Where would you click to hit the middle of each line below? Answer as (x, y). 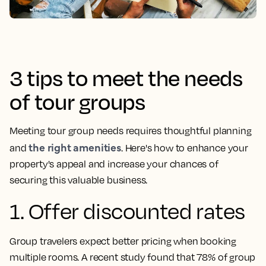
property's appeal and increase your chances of (114, 164)
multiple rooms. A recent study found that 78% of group (133, 257)
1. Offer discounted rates (127, 211)
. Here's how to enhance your (184, 148)
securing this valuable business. (79, 180)
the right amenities (75, 147)
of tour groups (77, 102)
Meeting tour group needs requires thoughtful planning (131, 131)
